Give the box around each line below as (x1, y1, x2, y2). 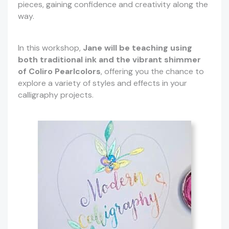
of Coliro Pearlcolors (18, 66, 101, 77)
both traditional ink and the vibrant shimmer (18, 54, 201, 65)
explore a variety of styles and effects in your (18, 78, 187, 89)
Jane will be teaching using (83, 42, 192, 54)
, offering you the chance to (101, 66, 204, 77)
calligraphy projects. (18, 89, 94, 101)
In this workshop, (18, 42, 83, 54)
